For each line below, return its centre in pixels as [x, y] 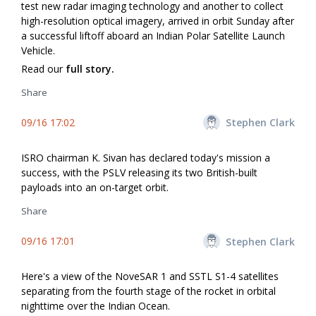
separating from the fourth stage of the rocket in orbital [148, 291]
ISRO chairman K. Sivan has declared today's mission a [146, 157]
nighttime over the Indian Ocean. [96, 306]
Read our [43, 68]
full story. [90, 68]
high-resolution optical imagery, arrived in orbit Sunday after [158, 20]
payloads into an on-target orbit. [95, 187]
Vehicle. [38, 50]
